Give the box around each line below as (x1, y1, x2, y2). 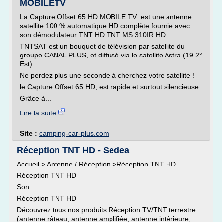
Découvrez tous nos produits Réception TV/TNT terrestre (17, 206, 196, 214)
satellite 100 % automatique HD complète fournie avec (20, 22, 190, 30)
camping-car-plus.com (39, 129, 109, 137)
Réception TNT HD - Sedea (17, 145, 129, 155)
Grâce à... (20, 94, 51, 102)
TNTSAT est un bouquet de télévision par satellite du (20, 42, 185, 50)
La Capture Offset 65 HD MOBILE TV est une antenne (20, 13, 192, 21)
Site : (20, 129, 39, 137)
